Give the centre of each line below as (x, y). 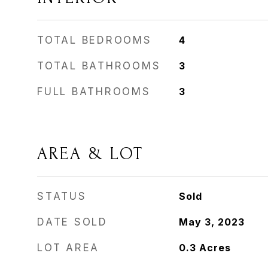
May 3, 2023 (211, 222)
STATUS (62, 196)
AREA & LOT (90, 154)
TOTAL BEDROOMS (95, 40)
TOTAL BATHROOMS (99, 66)
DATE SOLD (72, 222)
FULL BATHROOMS (94, 92)
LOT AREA (68, 248)
